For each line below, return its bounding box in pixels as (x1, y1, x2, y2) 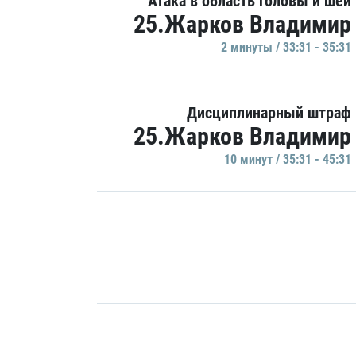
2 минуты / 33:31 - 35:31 (221, 40, 351, 55)
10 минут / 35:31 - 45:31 (224, 152, 351, 167)
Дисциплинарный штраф (187, 103, 351, 122)
